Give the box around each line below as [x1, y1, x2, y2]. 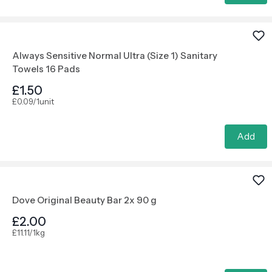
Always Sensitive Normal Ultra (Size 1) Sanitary [12, 50, 217, 61]
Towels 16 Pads [12, 63, 80, 75]
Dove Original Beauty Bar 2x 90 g [12, 194, 157, 206]
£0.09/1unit [12, 97, 54, 106]
